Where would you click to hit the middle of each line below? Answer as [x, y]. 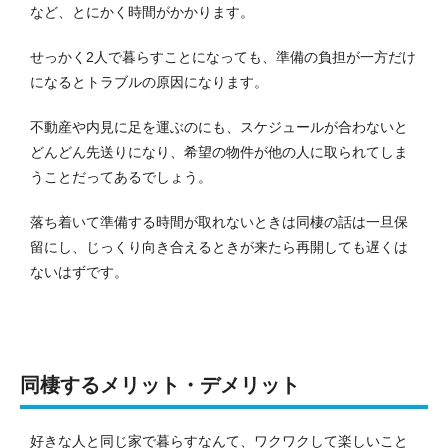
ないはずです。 [79, 271]
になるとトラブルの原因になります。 [149, 81]
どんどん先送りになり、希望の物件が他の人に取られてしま [219, 151]
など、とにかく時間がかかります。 [142, 11]
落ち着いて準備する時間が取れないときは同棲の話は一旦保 [219, 221]
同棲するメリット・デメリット [160, 384]
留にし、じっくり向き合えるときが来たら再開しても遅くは [219, 246]
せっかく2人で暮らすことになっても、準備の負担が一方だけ [223, 56]
